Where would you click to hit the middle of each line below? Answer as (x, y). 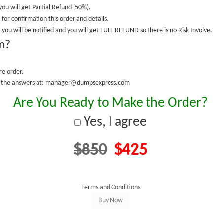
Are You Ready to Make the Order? (110, 103)
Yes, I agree (114, 122)
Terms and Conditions (110, 188)
